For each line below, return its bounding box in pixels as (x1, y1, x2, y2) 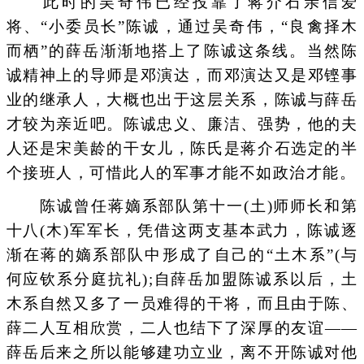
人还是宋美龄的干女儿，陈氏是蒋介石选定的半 (6, 140, 358, 157)
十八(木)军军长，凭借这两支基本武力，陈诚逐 (6, 222, 358, 240)
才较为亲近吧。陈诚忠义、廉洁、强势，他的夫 (6, 115, 358, 132)
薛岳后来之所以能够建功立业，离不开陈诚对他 (6, 344, 358, 362)
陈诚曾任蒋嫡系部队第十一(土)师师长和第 (6, 197, 358, 215)
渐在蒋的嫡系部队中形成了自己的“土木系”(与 (6, 246, 358, 264)
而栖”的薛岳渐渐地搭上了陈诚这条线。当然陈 (6, 42, 358, 59)
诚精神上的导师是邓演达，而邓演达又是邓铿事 (6, 67, 358, 84)
